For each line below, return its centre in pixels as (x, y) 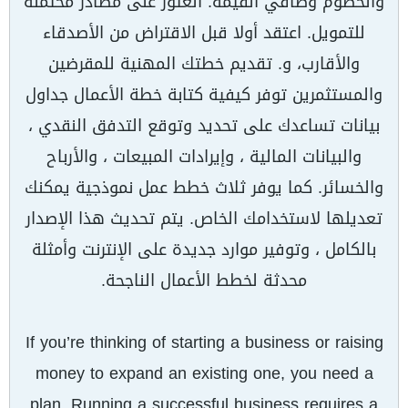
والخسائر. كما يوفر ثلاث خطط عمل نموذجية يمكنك (204, 188)
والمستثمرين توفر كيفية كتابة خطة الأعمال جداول (204, 95)
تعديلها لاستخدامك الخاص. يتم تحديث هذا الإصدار (204, 219)
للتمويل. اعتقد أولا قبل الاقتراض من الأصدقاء (204, 33)
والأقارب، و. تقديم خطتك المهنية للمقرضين (204, 64)
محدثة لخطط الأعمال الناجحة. (204, 280)
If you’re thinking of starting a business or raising (204, 342)
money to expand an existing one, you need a (204, 373)
